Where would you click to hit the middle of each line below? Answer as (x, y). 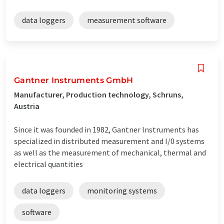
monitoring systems (122, 190)
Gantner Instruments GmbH (74, 80)
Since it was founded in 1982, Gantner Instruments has (106, 129)
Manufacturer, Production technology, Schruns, (99, 94)
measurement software (127, 20)
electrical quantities (48, 164)
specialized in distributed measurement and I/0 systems (109, 141)
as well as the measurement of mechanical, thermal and (110, 152)
